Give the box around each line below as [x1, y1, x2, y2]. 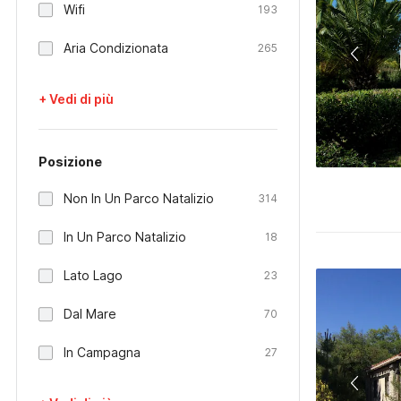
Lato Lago [64, 268, 123, 283]
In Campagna [64, 345, 141, 360]
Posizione [38, 154, 102, 169]
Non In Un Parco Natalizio [64, 191, 214, 206]
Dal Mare [64, 306, 116, 321]
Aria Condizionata [64, 40, 168, 55]
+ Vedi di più [38, 91, 114, 107]
